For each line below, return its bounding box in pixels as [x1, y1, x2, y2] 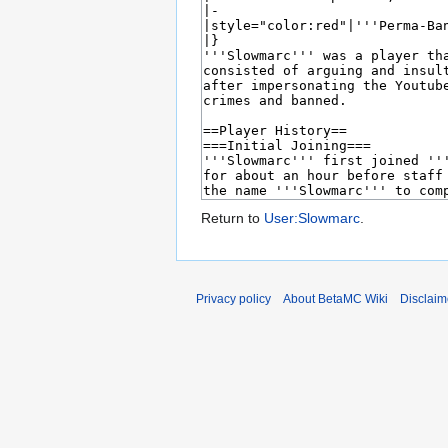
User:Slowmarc [264, 210, 360, 227]
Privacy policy [196, 292, 271, 307]
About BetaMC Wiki [283, 292, 388, 307]
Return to [201, 210, 264, 227]
